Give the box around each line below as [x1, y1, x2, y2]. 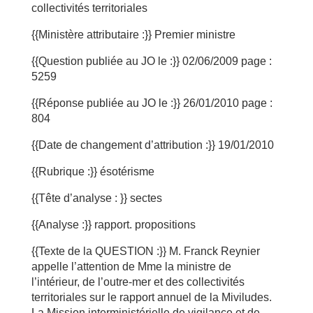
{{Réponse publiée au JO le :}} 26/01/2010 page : [31, 97, 272, 109]
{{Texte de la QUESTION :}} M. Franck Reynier [31, 245, 260, 257]
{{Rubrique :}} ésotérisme [31, 166, 154, 177]
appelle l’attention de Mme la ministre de [31, 261, 231, 272]
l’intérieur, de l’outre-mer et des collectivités [31, 276, 245, 288]
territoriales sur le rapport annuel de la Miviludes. [31, 291, 272, 303]
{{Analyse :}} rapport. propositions [31, 219, 196, 231]
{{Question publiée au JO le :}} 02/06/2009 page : [31, 55, 272, 67]
